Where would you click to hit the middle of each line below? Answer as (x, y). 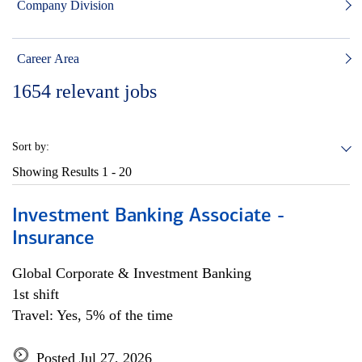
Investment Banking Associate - (148, 217)
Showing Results (57, 172)
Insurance (53, 239)
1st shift (36, 294)
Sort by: (31, 147)
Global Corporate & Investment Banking (132, 273)
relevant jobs (106, 91)
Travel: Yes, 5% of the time (93, 315)
